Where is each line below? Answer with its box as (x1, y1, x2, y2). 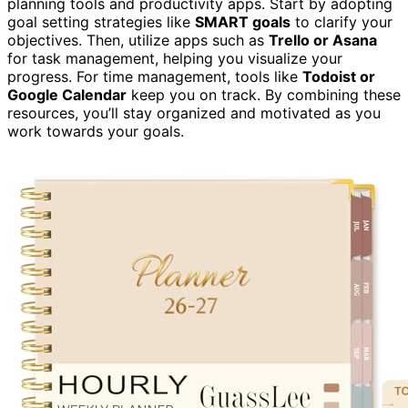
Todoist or (302, 66, 375, 86)
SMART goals (195, 12, 291, 31)
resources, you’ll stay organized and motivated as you (7, 103, 381, 122)
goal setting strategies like (7, 12, 195, 31)
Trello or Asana (269, 30, 377, 49)
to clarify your (291, 12, 393, 31)
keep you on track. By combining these (127, 85, 401, 104)
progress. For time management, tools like (7, 66, 302, 86)
